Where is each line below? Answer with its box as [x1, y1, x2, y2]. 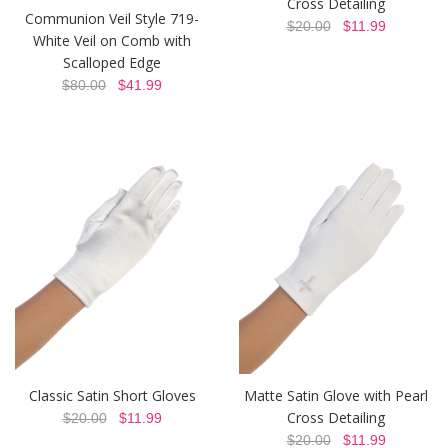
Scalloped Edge [63, 53, 161, 73]
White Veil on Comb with [33, 31, 191, 51]
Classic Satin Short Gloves [28, 385, 196, 405]
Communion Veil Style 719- [25, 9, 199, 29]
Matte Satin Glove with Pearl [244, 385, 428, 405]
